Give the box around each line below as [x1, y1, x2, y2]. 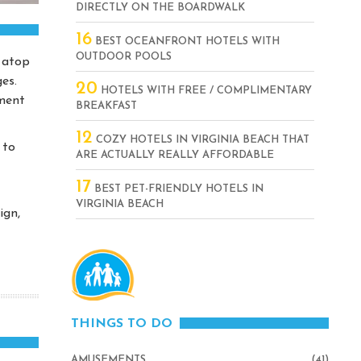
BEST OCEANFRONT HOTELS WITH [92, 36, 280, 47]
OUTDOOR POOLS [76, 52, 172, 62]
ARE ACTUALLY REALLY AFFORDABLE [76, 150, 274, 160]
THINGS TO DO [71, 317, 172, 330]
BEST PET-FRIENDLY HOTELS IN [91, 184, 263, 194]
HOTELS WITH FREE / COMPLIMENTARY [98, 85, 312, 96]
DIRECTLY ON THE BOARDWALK [76, 2, 245, 13]
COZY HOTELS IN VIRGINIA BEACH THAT [93, 135, 309, 145]
